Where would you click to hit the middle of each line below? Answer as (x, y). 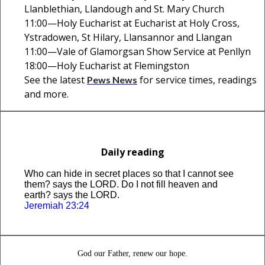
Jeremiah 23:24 (57, 206)
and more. (46, 94)
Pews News (112, 80)
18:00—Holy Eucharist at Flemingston (107, 66)
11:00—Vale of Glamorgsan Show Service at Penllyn (138, 51)
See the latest (56, 80)
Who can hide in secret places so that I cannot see (129, 174)
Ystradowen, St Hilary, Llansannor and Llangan (128, 37)
